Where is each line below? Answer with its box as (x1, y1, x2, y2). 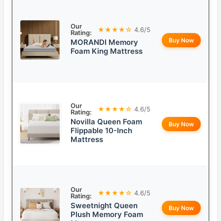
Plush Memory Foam (71, 210, 143, 220)
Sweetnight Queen (71, 201, 138, 211)
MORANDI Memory (71, 37, 138, 47)
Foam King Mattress (71, 46, 143, 56)
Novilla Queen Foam (71, 117, 142, 127)
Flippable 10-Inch (71, 126, 132, 136)
